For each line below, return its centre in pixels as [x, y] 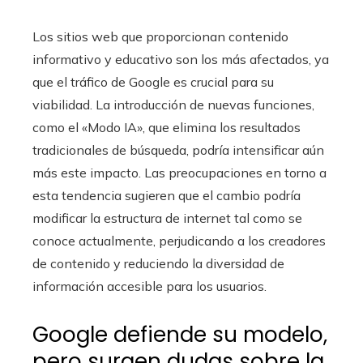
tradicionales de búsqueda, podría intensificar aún [178, 149]
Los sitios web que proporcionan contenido [160, 36]
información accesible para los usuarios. [149, 286]
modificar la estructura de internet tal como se [167, 218]
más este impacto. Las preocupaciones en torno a [179, 172]
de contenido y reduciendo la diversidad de [158, 263]
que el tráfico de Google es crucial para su [153, 81]
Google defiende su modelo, [180, 334]
